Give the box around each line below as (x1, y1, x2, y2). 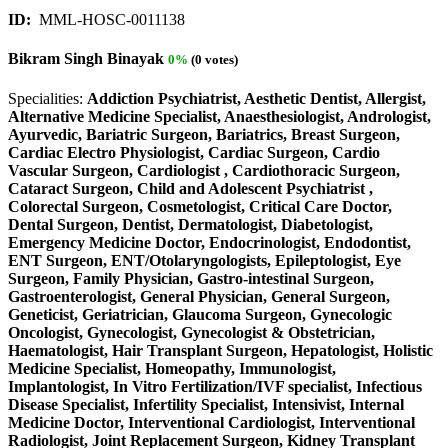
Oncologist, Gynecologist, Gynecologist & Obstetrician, (8, 323, 375, 341)
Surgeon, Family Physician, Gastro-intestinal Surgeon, (8, 269, 374, 287)
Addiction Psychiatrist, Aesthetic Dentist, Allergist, (87, 89, 426, 107)
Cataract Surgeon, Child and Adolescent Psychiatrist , (8, 179, 373, 197)
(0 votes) (188, 52, 238, 68)
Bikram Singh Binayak (8, 50, 164, 68)
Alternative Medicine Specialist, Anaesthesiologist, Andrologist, (8, 107, 431, 125)
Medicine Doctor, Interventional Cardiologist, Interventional (8, 413, 415, 431)
